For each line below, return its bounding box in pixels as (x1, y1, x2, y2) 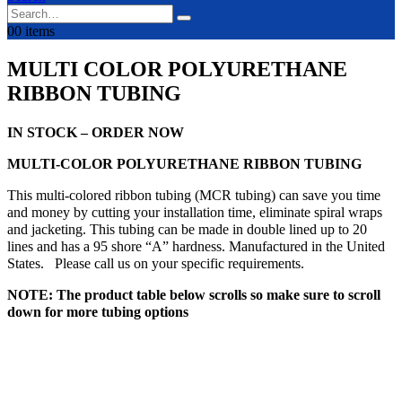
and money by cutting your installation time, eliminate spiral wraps (7, 204, 382, 220)
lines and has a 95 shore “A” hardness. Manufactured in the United (7, 238, 385, 254)
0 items (14, 23, 55, 39)
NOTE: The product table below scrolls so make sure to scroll (7, 286, 380, 302)
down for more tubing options (7, 303, 188, 319)
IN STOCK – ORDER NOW (7, 124, 184, 140)
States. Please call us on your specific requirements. (7, 255, 304, 271)
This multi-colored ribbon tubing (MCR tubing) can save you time (7, 187, 380, 203)
